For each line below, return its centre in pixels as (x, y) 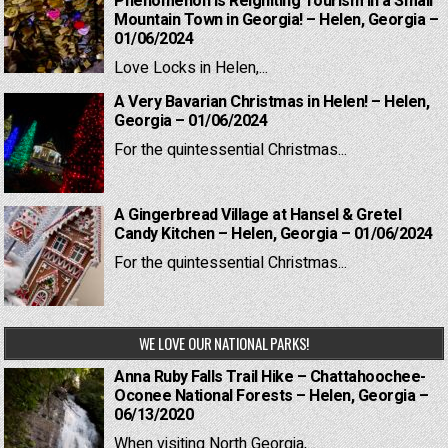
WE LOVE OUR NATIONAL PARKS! (224, 343)
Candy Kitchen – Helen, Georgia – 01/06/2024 (273, 234)
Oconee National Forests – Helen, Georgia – (271, 396)
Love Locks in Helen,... (191, 68)
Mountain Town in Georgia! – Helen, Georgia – (276, 20)
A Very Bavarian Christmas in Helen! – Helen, (272, 102)
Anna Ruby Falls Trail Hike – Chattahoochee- (270, 377)
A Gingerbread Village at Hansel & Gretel (258, 215)
